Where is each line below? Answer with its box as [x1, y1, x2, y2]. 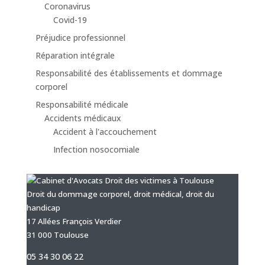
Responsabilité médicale [35, 99, 128, 110]
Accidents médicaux [44, 112, 121, 124]
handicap [26, 202, 60, 213]
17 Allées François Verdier [26, 216, 121, 227]
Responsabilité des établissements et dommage [35, 67, 222, 79]
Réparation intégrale [35, 50, 115, 61]
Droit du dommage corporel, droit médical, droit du [26, 189, 214, 199]
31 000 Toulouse [26, 230, 89, 240]
